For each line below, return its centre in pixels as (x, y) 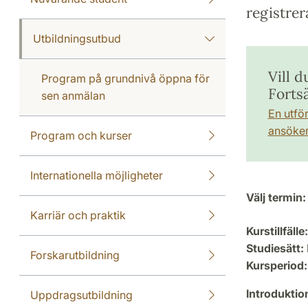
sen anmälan (73, 96)
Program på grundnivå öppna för (125, 78)
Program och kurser (81, 135)
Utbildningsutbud (77, 38)
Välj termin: (276, 197)
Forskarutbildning (75, 255)
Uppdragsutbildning (81, 295)
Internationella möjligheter (97, 175)
